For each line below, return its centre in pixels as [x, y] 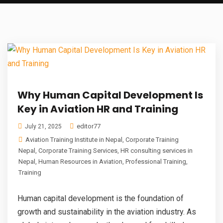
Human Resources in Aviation [80, 161]
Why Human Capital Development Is [110, 95]
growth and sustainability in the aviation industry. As [107, 212]
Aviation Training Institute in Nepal [74, 139]
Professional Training [156, 161]
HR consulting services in [157, 150]
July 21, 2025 [43, 126]
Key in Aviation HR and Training [98, 109]
